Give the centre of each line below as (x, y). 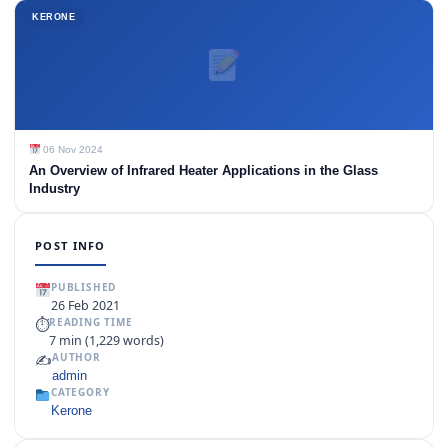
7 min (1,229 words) (106, 341)
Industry (54, 189)
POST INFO (70, 246)
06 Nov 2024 (72, 150)
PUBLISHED (83, 287)
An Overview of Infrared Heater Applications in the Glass (203, 171)
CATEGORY (80, 392)
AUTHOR (76, 357)
